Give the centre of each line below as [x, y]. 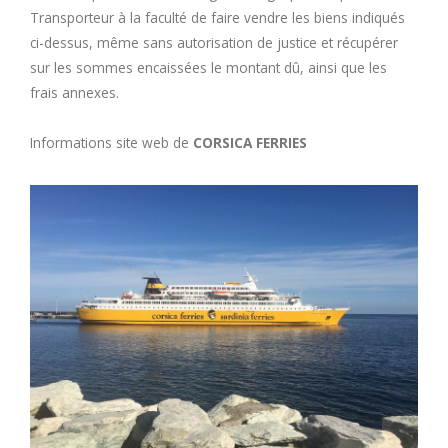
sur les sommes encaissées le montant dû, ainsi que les [208, 67]
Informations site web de [111, 142]
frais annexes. [74, 92]
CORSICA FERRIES [250, 142]
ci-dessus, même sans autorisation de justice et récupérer [214, 42]
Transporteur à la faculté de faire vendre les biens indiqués [217, 17]
